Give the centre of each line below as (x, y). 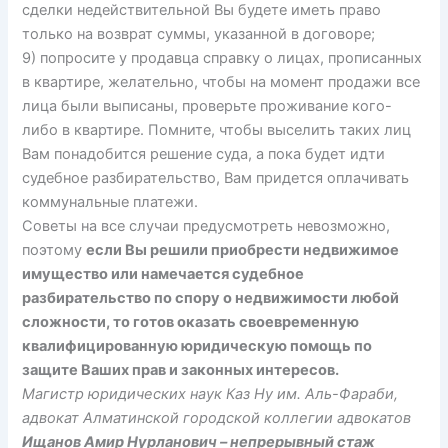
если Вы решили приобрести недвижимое (243, 249)
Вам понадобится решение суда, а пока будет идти (204, 153)
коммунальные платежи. (110, 201)
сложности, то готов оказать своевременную (191, 321)
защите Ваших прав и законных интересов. (181, 369)
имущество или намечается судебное (163, 273)
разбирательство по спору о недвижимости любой (211, 297)
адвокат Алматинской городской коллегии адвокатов (217, 417)
